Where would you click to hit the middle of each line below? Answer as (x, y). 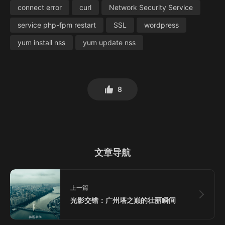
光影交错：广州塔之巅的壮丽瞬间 (123, 200)
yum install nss (41, 42)
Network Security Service (151, 7)
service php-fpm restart (57, 25)
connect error (40, 7)
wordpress (161, 25)
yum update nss (109, 42)
